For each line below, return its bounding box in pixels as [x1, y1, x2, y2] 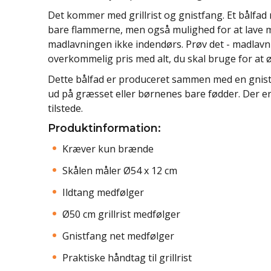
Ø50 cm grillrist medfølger [62, 207, 180, 221]
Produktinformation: [48, 121, 161, 134]
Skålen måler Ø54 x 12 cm [62, 164, 177, 178]
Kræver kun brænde [62, 142, 154, 156]
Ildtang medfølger [62, 186, 144, 200]
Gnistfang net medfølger [62, 229, 174, 243]
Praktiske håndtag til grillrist [62, 251, 192, 265]
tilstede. [48, 101, 83, 115]
